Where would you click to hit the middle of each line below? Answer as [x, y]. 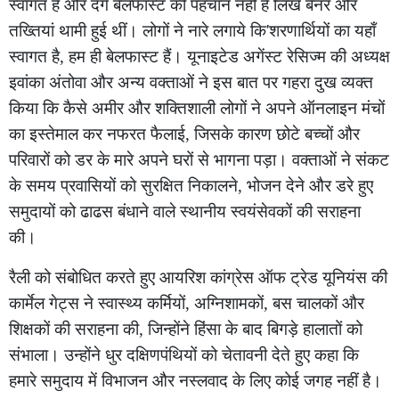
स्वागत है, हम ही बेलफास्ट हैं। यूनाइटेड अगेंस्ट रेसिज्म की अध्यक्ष [199, 57]
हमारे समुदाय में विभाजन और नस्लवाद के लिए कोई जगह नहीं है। [195, 381]
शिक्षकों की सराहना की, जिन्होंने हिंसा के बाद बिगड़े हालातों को [186, 329]
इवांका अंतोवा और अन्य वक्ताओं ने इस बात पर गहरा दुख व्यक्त [191, 82]
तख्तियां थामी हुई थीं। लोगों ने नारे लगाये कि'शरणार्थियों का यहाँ [192, 31]
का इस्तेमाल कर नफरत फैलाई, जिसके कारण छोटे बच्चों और [184, 134]
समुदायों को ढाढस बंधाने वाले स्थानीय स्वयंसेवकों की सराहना [185, 212]
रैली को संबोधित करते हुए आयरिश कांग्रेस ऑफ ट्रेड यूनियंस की [198, 277]
